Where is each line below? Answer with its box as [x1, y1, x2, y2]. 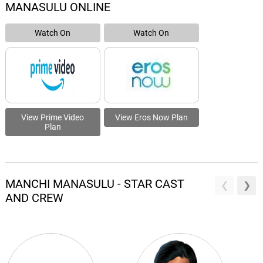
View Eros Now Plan [114, 113, 188, 122]
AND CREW [5, 191, 63, 205]
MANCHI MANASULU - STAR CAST [5, 177, 184, 191]
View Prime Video [21, 113, 85, 122]
